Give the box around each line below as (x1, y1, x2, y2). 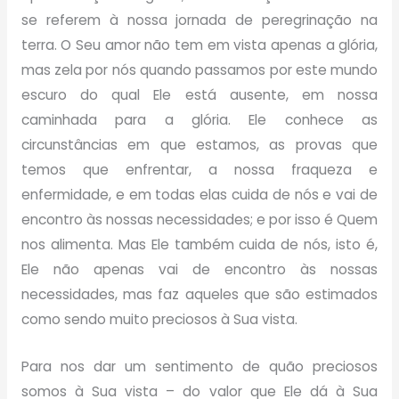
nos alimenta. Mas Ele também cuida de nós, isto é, (20, 234, 379, 254)
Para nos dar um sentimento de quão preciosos (20, 356, 379, 376)
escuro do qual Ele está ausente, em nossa (20, 85, 379, 104)
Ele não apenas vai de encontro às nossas (20, 259, 379, 279)
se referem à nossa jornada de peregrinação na (20, 10, 379, 29)
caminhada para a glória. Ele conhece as (20, 110, 379, 129)
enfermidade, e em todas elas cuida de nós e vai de (20, 184, 379, 204)
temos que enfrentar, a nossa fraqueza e (20, 159, 379, 179)
